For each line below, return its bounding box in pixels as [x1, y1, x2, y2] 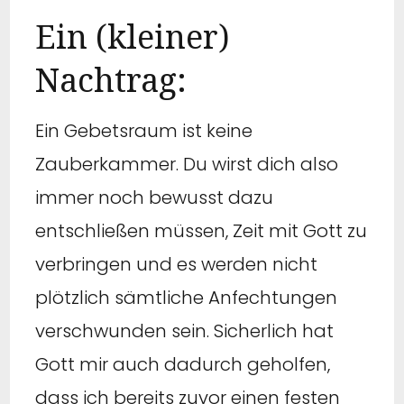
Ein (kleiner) [35, 14, 230, 59]
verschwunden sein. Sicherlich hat [35, 317, 334, 344]
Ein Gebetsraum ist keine [35, 117, 252, 143]
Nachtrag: [35, 57, 187, 102]
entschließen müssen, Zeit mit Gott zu [35, 217, 367, 243]
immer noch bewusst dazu [35, 184, 273, 210]
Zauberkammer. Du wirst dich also [35, 151, 338, 177]
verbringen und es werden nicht [35, 251, 317, 277]
